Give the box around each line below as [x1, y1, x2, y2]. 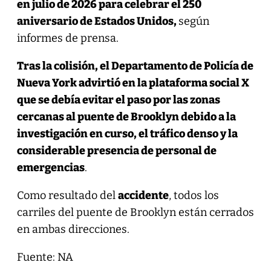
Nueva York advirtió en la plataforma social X [16, 76, 249, 90]
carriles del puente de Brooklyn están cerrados [16, 205, 254, 219]
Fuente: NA [16, 250, 73, 264]
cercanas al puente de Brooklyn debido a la [16, 109, 236, 123]
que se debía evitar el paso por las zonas [16, 93, 220, 106]
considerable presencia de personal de [16, 143, 217, 157]
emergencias [16, 160, 85, 174]
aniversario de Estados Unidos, [16, 14, 178, 28]
